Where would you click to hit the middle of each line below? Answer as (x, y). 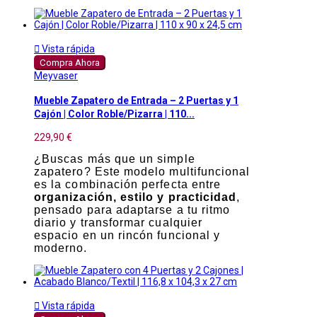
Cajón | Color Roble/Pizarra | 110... (114, 114)
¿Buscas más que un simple (115, 159)
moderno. (61, 248)
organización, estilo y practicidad (136, 197)
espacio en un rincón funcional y (127, 236)
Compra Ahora (70, 63)
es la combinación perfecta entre (128, 185)
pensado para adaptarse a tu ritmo (132, 210)
